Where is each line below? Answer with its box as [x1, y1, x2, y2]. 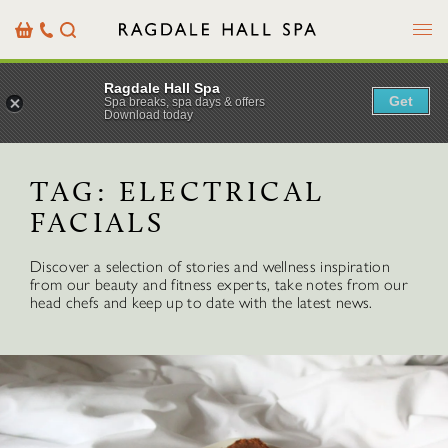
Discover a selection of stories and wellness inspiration [30, 257, 390, 276]
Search [59, 19, 102, 39]
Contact [39, 37, 92, 57]
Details [39, 55, 83, 75]
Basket [14, 19, 55, 39]
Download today [104, 107, 193, 122]
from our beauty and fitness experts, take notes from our [30, 275, 408, 294]
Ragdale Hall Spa [104, 79, 220, 96]
